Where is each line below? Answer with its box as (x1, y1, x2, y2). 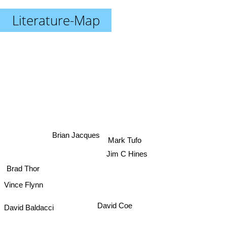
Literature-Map (12, 11, 100, 29)
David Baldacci (4, 196, 54, 204)
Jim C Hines (106, 149, 147, 159)
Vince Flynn (4, 175, 43, 184)
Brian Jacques (52, 129, 100, 138)
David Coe (95, 202, 131, 211)
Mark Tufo (107, 134, 141, 143)
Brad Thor (6, 160, 39, 169)
